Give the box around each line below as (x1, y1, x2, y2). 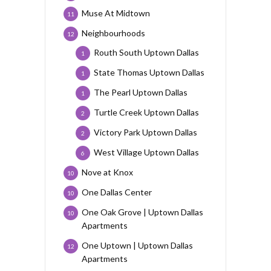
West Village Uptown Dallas (94, 146, 199, 157)
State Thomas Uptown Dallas (94, 67, 204, 77)
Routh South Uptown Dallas (94, 47, 199, 57)
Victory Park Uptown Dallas (94, 126, 197, 137)
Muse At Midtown (82, 7, 150, 18)
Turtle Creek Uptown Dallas (94, 106, 199, 117)
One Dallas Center (82, 186, 152, 197)
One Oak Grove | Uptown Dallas (82, 206, 203, 217)
